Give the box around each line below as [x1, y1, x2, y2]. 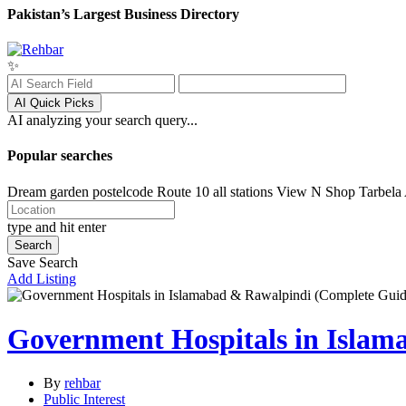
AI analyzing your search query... [7, 111, 198, 128]
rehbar [64, 375, 101, 391]
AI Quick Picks [14, 95, 94, 110]
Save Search [7, 254, 78, 270]
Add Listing [7, 270, 76, 286]
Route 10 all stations [157, 183, 273, 199]
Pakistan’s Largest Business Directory [7, 5, 239, 22]
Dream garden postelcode [7, 183, 153, 199]
